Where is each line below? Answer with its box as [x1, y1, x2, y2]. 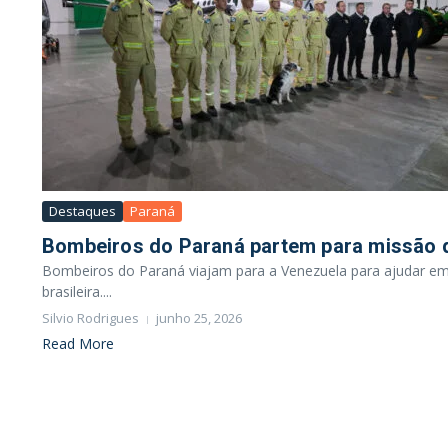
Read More [42, 334, 114, 353]
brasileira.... [42, 282, 112, 301]
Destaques [49, 202, 116, 220]
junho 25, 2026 [156, 309, 242, 327]
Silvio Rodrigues [42, 309, 139, 327]
